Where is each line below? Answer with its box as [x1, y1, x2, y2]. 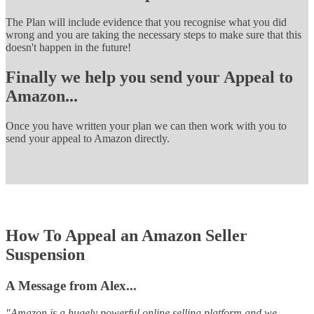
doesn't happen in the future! [6, 41, 131, 54]
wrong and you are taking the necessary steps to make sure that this [6, 29, 301, 41]
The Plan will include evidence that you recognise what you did [6, 16, 287, 29]
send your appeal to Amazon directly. [6, 132, 170, 145]
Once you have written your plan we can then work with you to [6, 120, 287, 132]
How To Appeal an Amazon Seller [6, 226, 247, 245]
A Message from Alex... [6, 278, 137, 294]
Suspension [6, 245, 85, 264]
